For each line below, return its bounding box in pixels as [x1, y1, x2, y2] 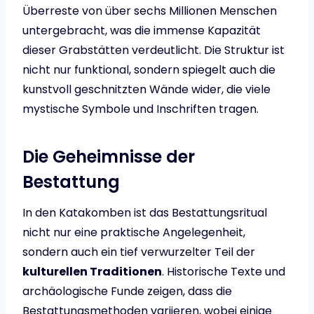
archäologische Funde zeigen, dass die [22, 283, 232, 300]
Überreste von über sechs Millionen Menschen [22, 3, 277, 20]
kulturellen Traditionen [22, 264, 162, 280]
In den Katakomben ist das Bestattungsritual [22, 205, 267, 221]
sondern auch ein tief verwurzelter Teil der [22, 244, 255, 261]
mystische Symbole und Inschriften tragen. [22, 101, 259, 118]
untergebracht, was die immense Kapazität [22, 22, 261, 39]
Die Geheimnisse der [22, 145, 195, 169]
